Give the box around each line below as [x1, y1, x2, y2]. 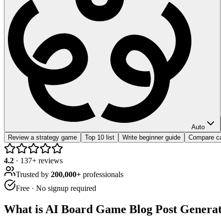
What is [4, 202, 45, 216]
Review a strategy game [8, 133, 77, 141]
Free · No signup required [16, 184, 96, 192]
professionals [81, 170, 123, 179]
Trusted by [16, 170, 51, 179]
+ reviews [32, 156, 63, 165]
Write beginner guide [122, 133, 181, 141]
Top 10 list [85, 133, 114, 141]
